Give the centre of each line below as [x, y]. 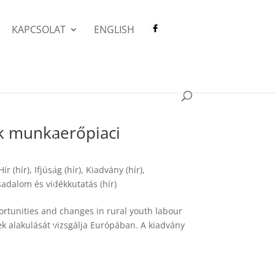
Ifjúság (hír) [58, 170]
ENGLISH [114, 29]
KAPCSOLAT [39, 29]
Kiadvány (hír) [114, 170]
